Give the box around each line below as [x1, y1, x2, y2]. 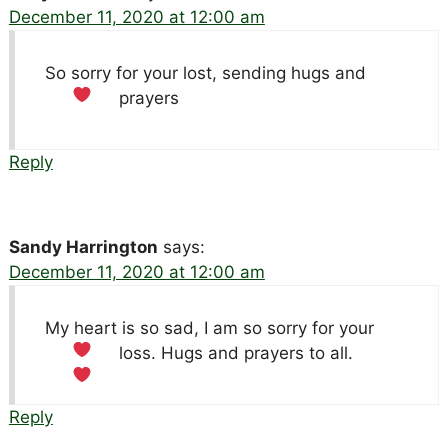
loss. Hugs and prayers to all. [119, 342, 354, 363]
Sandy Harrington [8, 236, 158, 257]
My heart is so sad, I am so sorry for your [44, 317, 374, 338]
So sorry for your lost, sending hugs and [44, 62, 366, 83]
